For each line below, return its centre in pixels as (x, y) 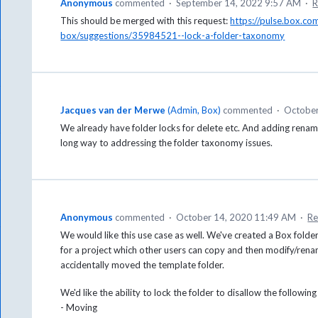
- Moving (79, 308)
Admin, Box (194, 110)
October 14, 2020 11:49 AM (236, 218)
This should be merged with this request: (146, 21)
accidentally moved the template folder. (143, 265)
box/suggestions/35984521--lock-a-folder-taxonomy (173, 36)
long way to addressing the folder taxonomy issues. (167, 143)
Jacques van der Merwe (113, 110)
